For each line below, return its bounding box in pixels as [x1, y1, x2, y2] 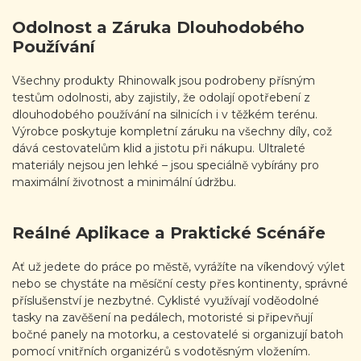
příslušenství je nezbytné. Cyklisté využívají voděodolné [12, 293, 319, 309]
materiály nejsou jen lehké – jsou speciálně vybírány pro [12, 157, 319, 172]
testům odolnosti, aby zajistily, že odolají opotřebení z [12, 89, 310, 105]
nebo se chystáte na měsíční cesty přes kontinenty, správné [12, 276, 348, 292]
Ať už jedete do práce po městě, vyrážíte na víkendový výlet [12, 259, 345, 275]
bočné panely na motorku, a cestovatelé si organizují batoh [12, 327, 343, 342]
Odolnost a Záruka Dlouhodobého [12, 17, 305, 37]
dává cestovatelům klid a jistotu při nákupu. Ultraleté [12, 140, 305, 156]
